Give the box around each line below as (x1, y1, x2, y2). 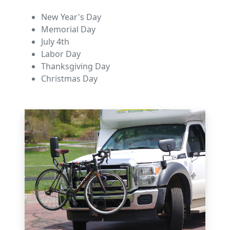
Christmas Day (41, 73, 98, 84)
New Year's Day (41, 11, 101, 23)
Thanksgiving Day (41, 61, 110, 72)
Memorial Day (41, 24, 95, 35)
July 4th (41, 36, 69, 47)
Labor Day (41, 48, 81, 60)
